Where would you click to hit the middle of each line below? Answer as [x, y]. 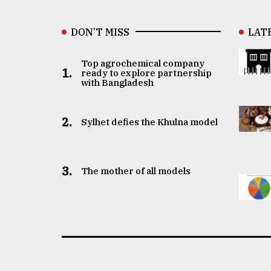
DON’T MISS [100, 32]
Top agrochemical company [142, 63]
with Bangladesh [117, 82]
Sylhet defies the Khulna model [149, 122]
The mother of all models [135, 171]
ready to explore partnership [146, 73]
